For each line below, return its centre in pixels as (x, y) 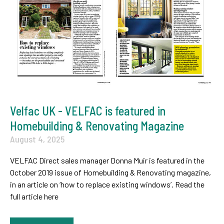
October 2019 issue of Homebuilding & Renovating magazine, (110, 172)
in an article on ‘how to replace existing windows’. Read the (107, 184)
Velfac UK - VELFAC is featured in (88, 111)
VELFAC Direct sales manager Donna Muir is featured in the (107, 160)
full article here (34, 196)
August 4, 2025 (37, 139)
